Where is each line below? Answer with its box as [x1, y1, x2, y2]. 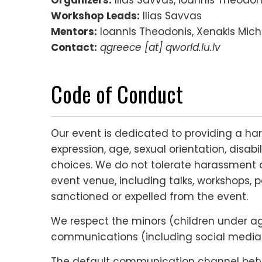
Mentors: [51, 24, 97, 39]
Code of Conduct [51, 77, 183, 110]
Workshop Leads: [51, 8, 140, 23]
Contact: [51, 40, 97, 54]
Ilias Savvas [140, 8, 202, 23]
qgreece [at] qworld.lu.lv [100, 40, 220, 54]
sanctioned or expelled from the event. [51, 189, 248, 204]
